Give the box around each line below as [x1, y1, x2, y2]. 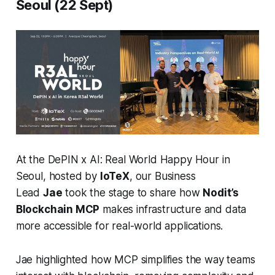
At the [15, 153, 48, 166]
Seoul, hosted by [15, 170, 100, 183]
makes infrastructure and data [99, 203, 247, 216]
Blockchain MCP [15, 203, 100, 216]
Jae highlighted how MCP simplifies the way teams [15, 254, 255, 266]
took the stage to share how [62, 187, 203, 199]
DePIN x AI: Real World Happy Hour [47, 153, 219, 166]
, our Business [129, 170, 196, 183]
